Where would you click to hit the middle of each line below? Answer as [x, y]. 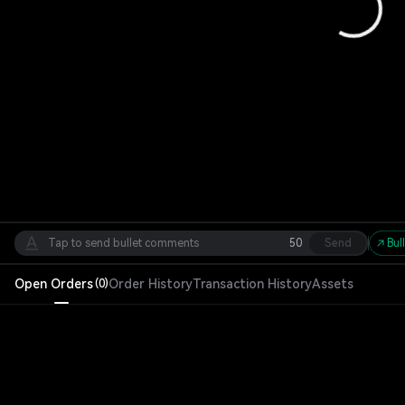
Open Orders [54, 284]
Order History [151, 284]
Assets [333, 284]
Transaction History [252, 284]
